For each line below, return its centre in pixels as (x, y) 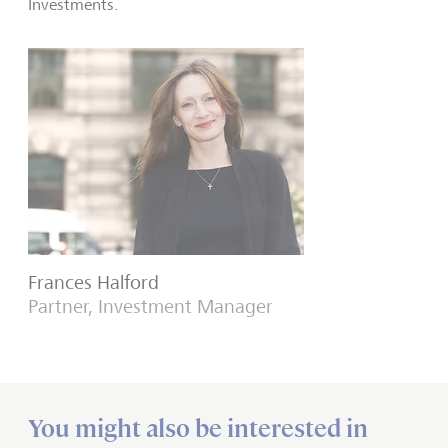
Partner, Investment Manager (150, 306)
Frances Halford (93, 282)
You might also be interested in (198, 428)
